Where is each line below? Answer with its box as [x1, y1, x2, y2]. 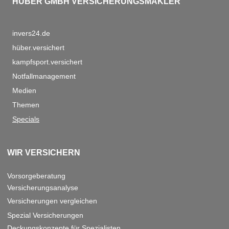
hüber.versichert [12, 43, 64, 52]
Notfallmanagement [12, 72, 76, 81]
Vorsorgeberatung [7, 172, 65, 180]
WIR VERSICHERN [7, 148, 80, 157]
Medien [12, 86, 36, 95]
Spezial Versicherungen [7, 211, 83, 220]
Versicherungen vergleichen [7, 197, 97, 205]
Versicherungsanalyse [7, 184, 78, 192]
